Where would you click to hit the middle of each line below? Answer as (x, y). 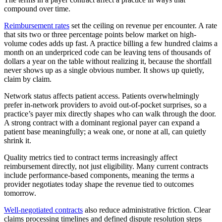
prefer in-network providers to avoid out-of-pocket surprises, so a (105, 105)
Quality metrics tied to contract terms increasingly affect (91, 158)
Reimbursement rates (37, 26)
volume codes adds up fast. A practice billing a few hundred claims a (111, 44)
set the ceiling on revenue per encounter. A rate (143, 26)
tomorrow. (20, 193)
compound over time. (37, 9)
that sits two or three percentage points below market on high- (100, 35)
